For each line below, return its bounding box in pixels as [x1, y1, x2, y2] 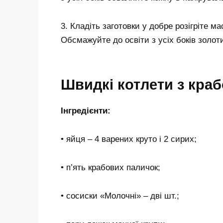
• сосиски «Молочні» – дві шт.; [61, 191, 179, 201]
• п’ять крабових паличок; [61, 162, 160, 172]
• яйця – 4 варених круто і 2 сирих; [61, 134, 197, 144]
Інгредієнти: [61, 106, 111, 116]
